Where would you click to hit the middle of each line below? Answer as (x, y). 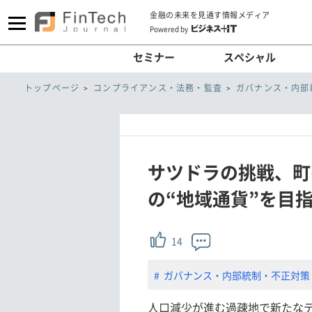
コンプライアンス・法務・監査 (158, 88)
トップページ (52, 88)
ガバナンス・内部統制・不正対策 (237, 275)
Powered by (169, 29)
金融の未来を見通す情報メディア (210, 15)
